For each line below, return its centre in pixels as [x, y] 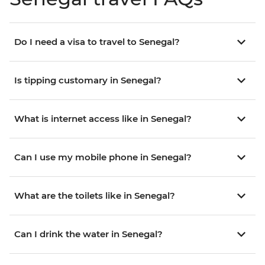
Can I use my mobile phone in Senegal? [103, 157]
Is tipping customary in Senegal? [88, 80]
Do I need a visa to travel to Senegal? [97, 42]
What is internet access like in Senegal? [103, 119]
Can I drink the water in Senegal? [88, 234]
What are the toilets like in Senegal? [95, 196]
